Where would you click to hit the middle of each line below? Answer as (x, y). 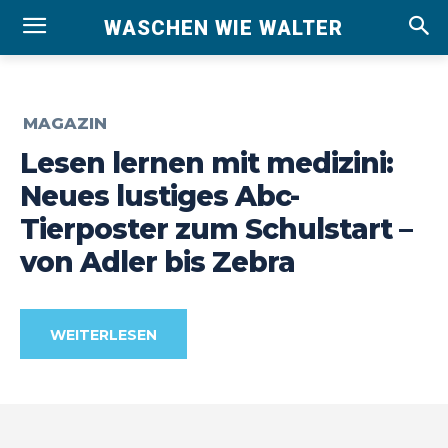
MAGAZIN (65, 123)
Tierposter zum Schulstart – (216, 228)
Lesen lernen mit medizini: (206, 162)
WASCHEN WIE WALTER (224, 27)
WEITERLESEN (103, 335)
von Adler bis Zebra (157, 261)
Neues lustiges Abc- (159, 195)
